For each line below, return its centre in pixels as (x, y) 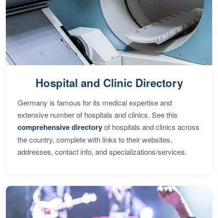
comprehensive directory (60, 127)
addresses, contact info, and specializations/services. (102, 151)
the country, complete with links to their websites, (95, 139)
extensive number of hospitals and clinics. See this (98, 114)
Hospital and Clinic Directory (109, 82)
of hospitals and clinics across (151, 127)
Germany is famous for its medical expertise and (95, 102)
